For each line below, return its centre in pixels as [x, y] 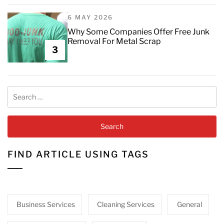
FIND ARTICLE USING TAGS [78, 154]
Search [19, 91]
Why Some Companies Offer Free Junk [138, 32]
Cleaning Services [126, 204]
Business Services [46, 204]
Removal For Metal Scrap [114, 41]
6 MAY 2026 [90, 17]
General [189, 204]
